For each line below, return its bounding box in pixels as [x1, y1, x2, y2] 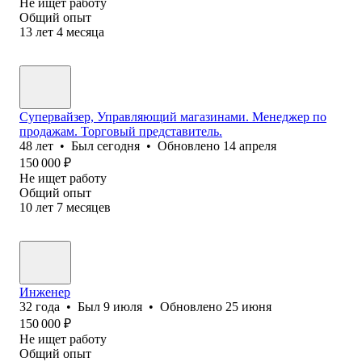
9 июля [103, 299, 142, 314]
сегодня [97, 138, 140, 153]
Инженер [19, 284, 70, 299]
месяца [66, 24, 104, 39]
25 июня [225, 299, 271, 314]
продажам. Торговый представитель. [19, 124, 222, 138]
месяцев [66, 200, 111, 214]
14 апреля [223, 138, 276, 153]
